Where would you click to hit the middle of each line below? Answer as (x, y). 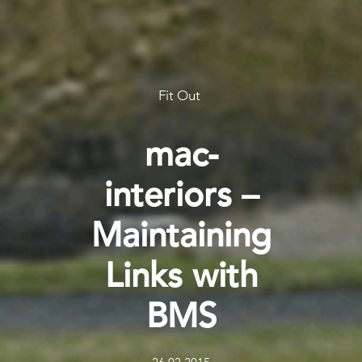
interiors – (181, 195)
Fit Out (179, 95)
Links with (181, 276)
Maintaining (181, 235)
